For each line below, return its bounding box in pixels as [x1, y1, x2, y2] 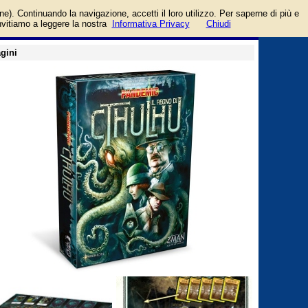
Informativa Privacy [111, 19, 190, 29]
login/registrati [203, 1, 258, 12]
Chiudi [206, 19, 231, 29]
